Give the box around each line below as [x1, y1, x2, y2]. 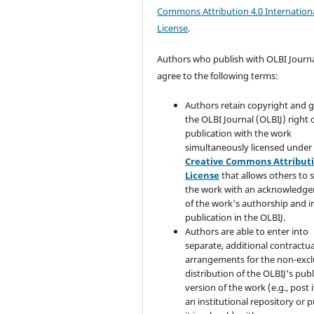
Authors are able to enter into [185, 225, 309, 238]
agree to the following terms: [157, 69, 279, 83]
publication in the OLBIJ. [185, 211, 286, 224]
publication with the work [185, 127, 292, 140]
